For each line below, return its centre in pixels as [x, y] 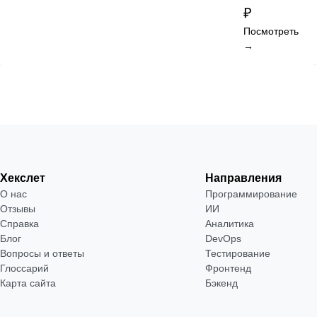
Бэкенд [222, 283]
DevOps [224, 238]
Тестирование [238, 253]
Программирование [252, 194]
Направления [244, 178]
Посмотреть [271, 31]
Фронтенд [229, 268]
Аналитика [230, 223]
